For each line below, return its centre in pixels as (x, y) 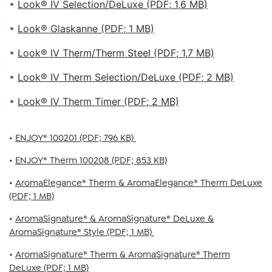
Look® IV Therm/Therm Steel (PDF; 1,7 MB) (116, 53)
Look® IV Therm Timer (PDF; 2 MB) (98, 101)
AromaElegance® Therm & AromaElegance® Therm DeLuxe (139, 183)
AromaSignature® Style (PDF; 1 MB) (82, 232)
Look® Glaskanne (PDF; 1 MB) (86, 29)
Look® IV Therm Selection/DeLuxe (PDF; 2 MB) (126, 77)
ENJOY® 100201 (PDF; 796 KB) (76, 138)
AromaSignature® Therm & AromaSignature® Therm (123, 254)
